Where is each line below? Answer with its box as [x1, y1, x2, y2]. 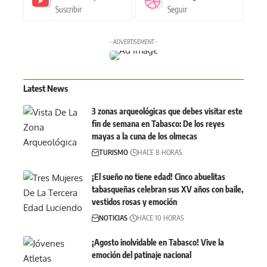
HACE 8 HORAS [138, 147, 182, 157]
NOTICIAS [99, 213, 128, 222]
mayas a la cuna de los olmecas [92, 131, 197, 141]
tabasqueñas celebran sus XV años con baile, [92, 184, 243, 194]
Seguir [167, 4, 187, 14]
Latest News [23, 82, 68, 94]
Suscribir [55, 4, 82, 14]
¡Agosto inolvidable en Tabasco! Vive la [92, 237, 224, 247]
